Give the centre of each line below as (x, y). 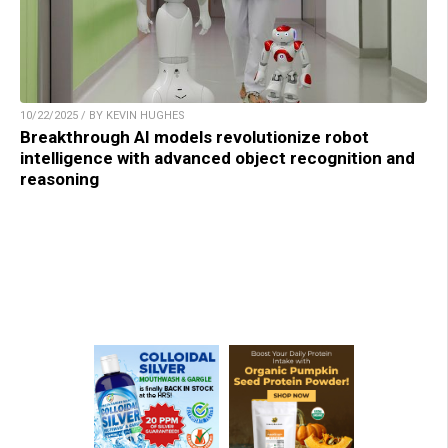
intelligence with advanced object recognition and (217, 158)
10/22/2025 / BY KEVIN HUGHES (102, 116)
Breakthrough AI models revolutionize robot (194, 137)
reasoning (59, 179)
